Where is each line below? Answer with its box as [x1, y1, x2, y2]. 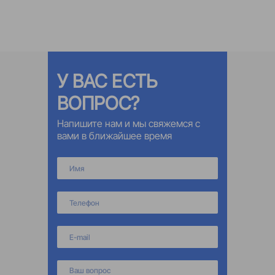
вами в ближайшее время [56, 130, 172, 142]
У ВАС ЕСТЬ [56, 70, 158, 92]
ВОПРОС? [56, 92, 140, 114]
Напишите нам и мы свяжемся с [56, 117, 200, 130]
